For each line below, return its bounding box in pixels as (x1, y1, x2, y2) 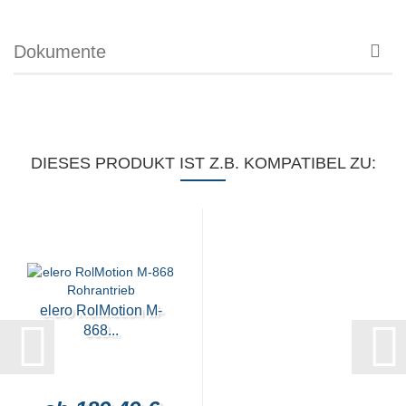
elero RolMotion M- (40, 303, 162, 319)
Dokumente (14, 42, 106, 63)
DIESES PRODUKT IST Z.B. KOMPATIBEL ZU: (30, 154, 376, 173)
